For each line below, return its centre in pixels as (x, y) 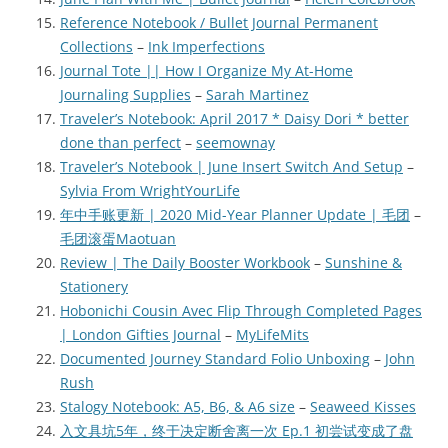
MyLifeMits (272, 335)
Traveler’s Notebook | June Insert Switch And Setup (231, 167)
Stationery (94, 287)
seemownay (235, 143)
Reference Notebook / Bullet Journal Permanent (219, 23)
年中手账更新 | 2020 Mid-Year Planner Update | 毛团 (235, 215)
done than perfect (120, 143)
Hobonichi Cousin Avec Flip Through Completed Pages (241, 311)
